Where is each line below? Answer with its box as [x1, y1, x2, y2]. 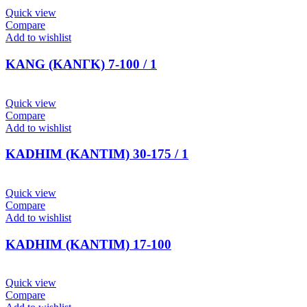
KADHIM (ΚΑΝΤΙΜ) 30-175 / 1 [5, 147, 188, 162]
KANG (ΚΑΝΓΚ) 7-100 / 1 [5, 56, 157, 71]
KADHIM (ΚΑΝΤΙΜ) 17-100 [5, 236, 171, 251]
